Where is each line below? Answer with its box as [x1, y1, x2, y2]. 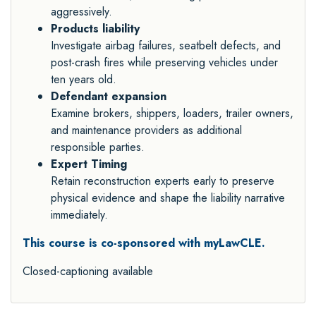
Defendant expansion [51, 88, 166, 105]
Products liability [51, 20, 140, 37]
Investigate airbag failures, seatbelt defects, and [51, 37, 281, 54]
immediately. [51, 207, 108, 224]
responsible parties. [51, 139, 145, 156]
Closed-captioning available [23, 263, 153, 280]
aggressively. [51, 4, 112, 20]
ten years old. [51, 71, 116, 88]
